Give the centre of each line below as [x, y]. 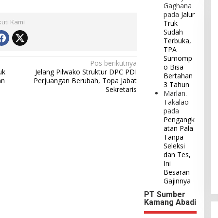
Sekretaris [121, 90]
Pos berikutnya [114, 63]
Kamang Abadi [170, 202]
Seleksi [174, 145]
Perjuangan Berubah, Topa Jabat [85, 81]
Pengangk [179, 119]
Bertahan [178, 75]
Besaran [177, 172]
